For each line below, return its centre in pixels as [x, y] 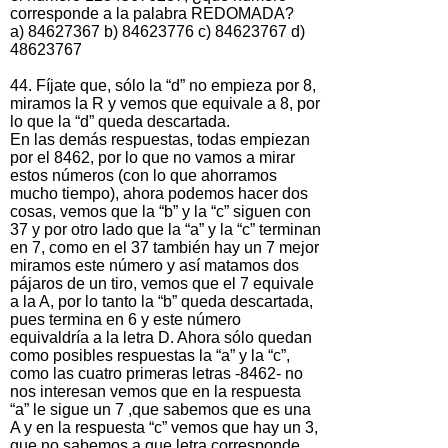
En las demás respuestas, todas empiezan [160, 139]
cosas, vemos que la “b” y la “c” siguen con [160, 211]
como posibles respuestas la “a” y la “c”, [150, 355]
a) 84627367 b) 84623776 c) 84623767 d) [157, 31]
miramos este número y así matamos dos [154, 265]
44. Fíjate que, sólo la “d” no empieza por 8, [163, 85]
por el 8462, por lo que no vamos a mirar [152, 157]
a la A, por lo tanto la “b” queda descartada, [161, 301]
